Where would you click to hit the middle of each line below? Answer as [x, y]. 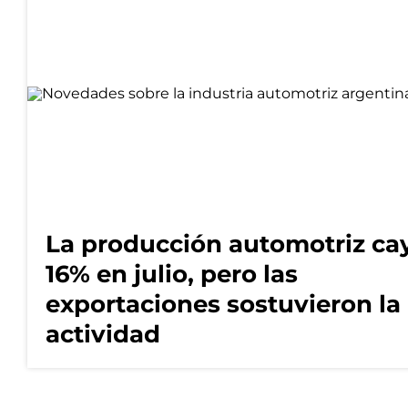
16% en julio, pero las [172, 275]
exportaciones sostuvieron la [223, 305]
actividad [103, 335]
